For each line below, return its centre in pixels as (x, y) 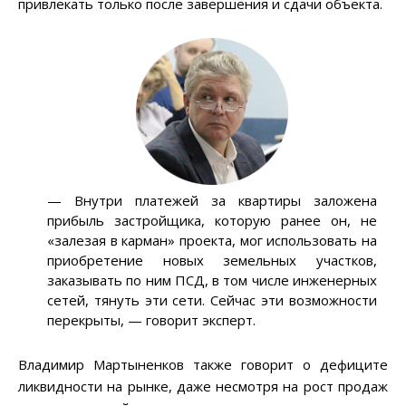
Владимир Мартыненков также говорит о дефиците (203, 365)
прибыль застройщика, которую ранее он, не (212, 221)
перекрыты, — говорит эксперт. (152, 320)
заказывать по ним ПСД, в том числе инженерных (212, 280)
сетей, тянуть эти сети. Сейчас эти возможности (212, 300)
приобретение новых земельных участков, (212, 261)
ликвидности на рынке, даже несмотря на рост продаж (203, 387)
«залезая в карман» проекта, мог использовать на (212, 241)
